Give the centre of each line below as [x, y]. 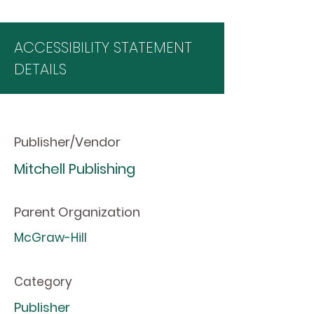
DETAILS [40, 69]
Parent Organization [77, 212]
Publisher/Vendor [67, 142]
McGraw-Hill [50, 238]
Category [43, 282]
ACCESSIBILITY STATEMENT [103, 47]
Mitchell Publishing [75, 169]
